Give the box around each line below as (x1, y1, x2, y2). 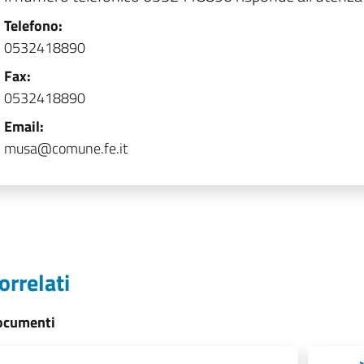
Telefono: (4, 15, 63, 37)
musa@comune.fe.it (4, 137, 128, 159)
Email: (4, 115, 44, 137)
